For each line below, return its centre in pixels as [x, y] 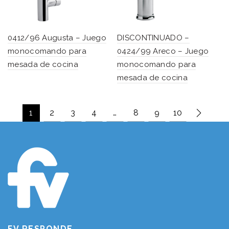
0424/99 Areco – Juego [163, 51]
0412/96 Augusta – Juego [57, 38]
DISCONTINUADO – [153, 38]
